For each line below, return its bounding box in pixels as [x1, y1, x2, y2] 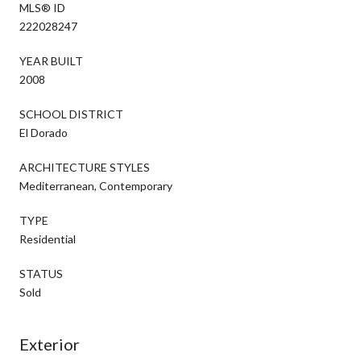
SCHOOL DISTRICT [19, 106, 123, 121]
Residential [19, 231, 76, 246]
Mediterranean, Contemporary [19, 178, 172, 193]
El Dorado [19, 125, 68, 139]
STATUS [19, 266, 63, 280]
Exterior [19, 334, 80, 354]
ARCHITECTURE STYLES [19, 160, 150, 174]
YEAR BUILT [19, 53, 83, 68]
